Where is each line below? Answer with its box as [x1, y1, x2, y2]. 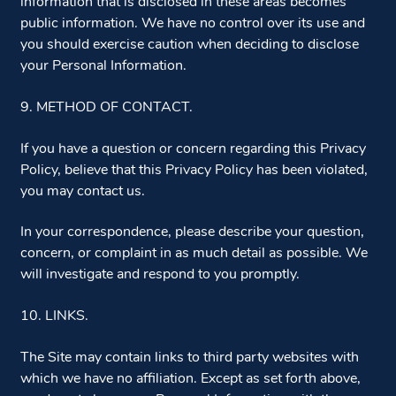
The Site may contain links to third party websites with [19, 350, 359, 365]
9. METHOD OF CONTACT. [19, 101, 193, 116]
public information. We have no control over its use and [19, 17, 365, 32]
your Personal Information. [19, 59, 187, 74]
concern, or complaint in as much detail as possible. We [19, 247, 368, 262]
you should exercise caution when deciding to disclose [19, 38, 359, 53]
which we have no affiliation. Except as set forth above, [19, 371, 361, 386]
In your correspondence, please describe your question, [19, 225, 364, 240]
